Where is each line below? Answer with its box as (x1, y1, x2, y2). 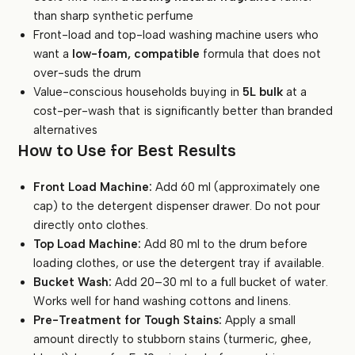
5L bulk (242, 85, 284, 100)
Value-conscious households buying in (33, 85, 243, 100)
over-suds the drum (33, 66, 142, 81)
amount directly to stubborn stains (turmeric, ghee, (33, 332, 312, 347)
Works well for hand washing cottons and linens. (33, 294, 292, 309)
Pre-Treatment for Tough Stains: (33, 313, 223, 328)
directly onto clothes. (33, 218, 149, 233)
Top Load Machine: (33, 237, 142, 252)
